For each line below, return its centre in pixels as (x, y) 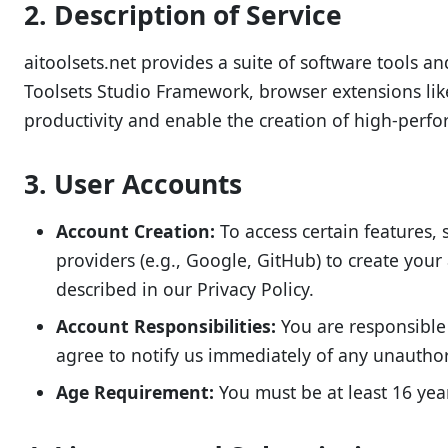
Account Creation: (135, 231)
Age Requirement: (135, 392)
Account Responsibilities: (166, 326)
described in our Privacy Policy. (185, 289)
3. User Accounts (133, 184)
